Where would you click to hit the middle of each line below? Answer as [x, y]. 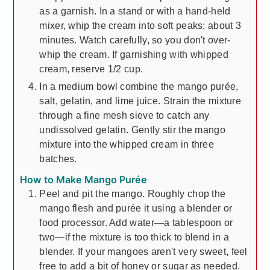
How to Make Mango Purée [84, 179]
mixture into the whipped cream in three [127, 144]
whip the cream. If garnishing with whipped [134, 54]
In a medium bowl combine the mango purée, [139, 86]
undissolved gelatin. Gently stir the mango [132, 129]
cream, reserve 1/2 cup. [91, 68]
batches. [58, 158]
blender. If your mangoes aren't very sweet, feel [143, 251]
